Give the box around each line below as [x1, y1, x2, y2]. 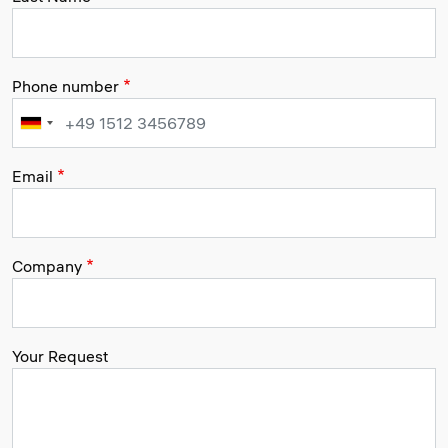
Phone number [12, 75, 119, 96]
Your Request [12, 345, 108, 366]
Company [12, 255, 82, 276]
